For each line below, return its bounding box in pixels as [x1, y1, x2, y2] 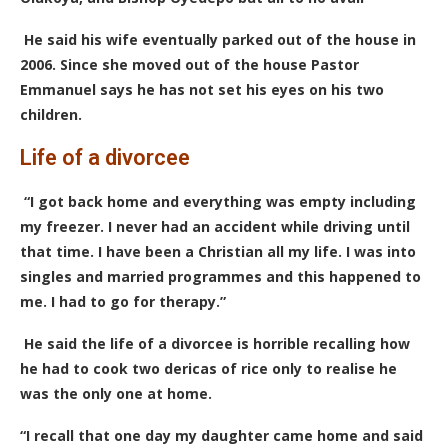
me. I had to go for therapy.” [20, 292, 226, 311]
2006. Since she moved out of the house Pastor [20, 55, 359, 74]
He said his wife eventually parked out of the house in [24, 30, 416, 49]
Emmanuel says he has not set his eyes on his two [20, 80, 384, 99]
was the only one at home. [20, 384, 212, 403]
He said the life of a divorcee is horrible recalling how [24, 334, 410, 353]
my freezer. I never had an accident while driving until [20, 217, 410, 236]
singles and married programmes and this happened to [20, 267, 421, 286]
